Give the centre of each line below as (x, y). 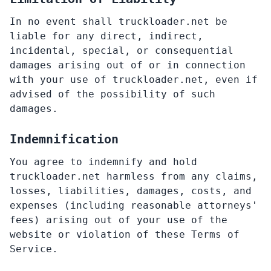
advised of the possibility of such (113, 94)
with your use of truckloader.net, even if (134, 80)
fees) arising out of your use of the (119, 220)
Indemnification (64, 139)
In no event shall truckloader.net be (119, 21)
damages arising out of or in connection (128, 65)
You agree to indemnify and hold (103, 162)
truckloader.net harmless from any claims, (134, 176)
